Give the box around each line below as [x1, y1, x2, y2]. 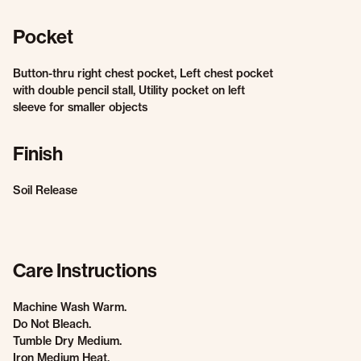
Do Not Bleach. [13, 317, 91, 331]
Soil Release [13, 183, 77, 197]
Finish [13, 141, 63, 165]
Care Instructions [13, 258, 157, 282]
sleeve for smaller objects [13, 100, 147, 114]
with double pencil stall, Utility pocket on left [13, 83, 245, 98]
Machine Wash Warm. [13, 300, 127, 314]
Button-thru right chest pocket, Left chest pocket [13, 66, 273, 81]
